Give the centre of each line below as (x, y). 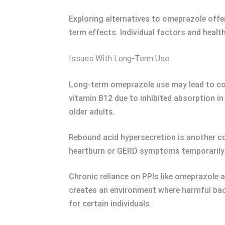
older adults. (92, 112)
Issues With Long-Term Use (119, 59)
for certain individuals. (110, 204)
